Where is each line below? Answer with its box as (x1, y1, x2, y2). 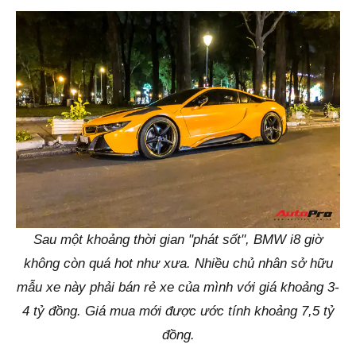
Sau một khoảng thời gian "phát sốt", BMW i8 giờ (33, 231, 323, 247)
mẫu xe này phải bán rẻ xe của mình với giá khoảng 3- (17, 279, 339, 295)
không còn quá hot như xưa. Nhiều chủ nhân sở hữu (23, 255, 333, 271)
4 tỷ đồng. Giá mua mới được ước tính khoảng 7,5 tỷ (21, 303, 335, 319)
